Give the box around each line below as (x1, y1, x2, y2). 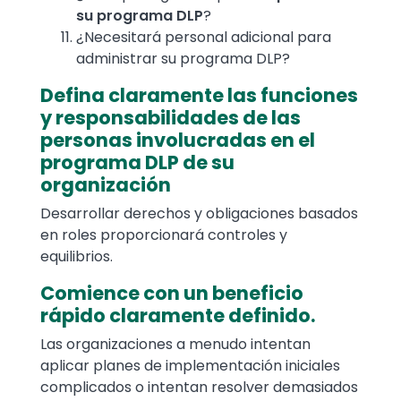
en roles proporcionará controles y (40, 225, 287, 246)
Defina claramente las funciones (40, 82, 358, 109)
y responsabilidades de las (40, 105, 301, 132)
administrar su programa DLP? (76, 48, 290, 70)
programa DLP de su (40, 149, 235, 176)
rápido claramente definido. (40, 303, 315, 329)
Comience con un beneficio (40, 280, 303, 307)
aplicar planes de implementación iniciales (40, 355, 340, 377)
